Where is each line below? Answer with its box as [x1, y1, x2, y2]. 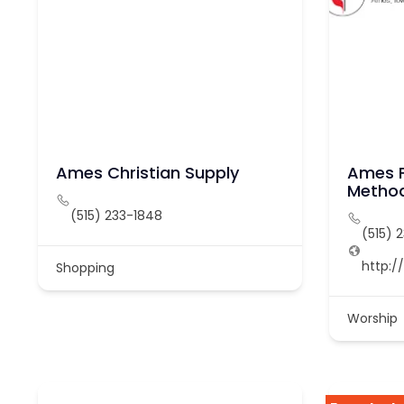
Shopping [56, 258, 115, 277]
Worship [346, 308, 398, 327]
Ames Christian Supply [56, 161, 239, 184]
